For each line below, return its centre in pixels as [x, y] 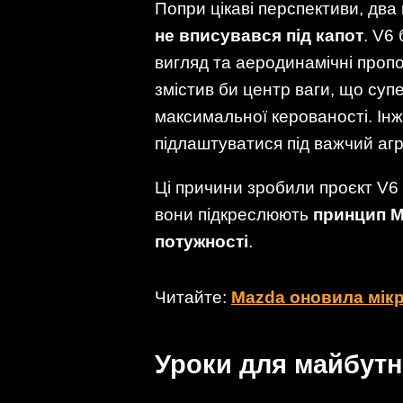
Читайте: [193, 297]
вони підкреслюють [234, 215]
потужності [201, 242]
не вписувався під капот [259, 36]
